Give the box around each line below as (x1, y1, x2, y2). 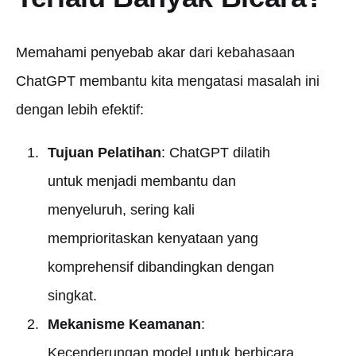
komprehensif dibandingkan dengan (47, 259, 274, 275)
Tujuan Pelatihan (47, 145, 161, 161)
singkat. (47, 288, 97, 304)
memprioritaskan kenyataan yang (47, 230, 258, 246)
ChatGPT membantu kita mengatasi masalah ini (16, 73, 319, 89)
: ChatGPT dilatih (161, 145, 270, 161)
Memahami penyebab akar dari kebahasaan (16, 44, 295, 60)
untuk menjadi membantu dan (47, 173, 236, 189)
